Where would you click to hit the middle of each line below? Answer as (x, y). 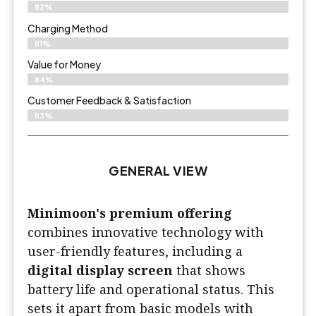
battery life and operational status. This (151, 290)
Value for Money (64, 64)
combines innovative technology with (146, 232)
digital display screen (100, 271)
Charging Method (68, 28)
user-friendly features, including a (135, 251)
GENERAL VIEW (158, 171)
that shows (209, 271)
